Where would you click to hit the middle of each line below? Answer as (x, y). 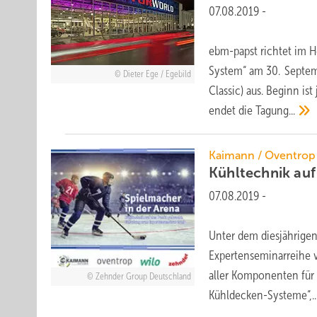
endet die (232, 110)
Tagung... (276, 110)
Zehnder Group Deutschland (143, 277)
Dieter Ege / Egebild (157, 74)
